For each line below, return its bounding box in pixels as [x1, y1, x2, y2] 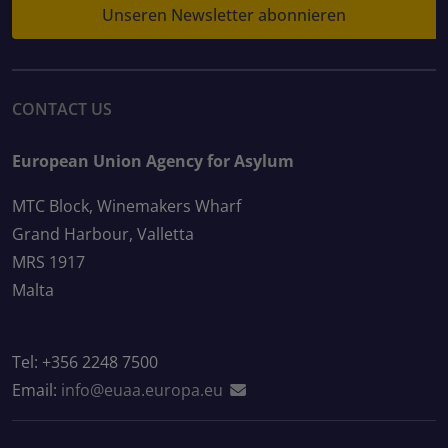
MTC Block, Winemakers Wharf [12, 194, 241, 217]
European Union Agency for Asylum [12, 149, 294, 172]
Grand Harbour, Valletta [12, 222, 194, 245]
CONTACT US [12, 97, 112, 120]
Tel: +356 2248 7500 [12, 350, 158, 373]
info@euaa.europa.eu [61, 378, 223, 401]
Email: [12, 378, 61, 401]
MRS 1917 [12, 250, 85, 273]
